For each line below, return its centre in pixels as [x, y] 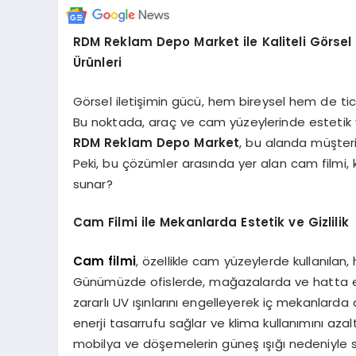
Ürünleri [97, 63]
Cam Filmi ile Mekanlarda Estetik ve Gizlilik [211, 222]
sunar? [93, 184]
